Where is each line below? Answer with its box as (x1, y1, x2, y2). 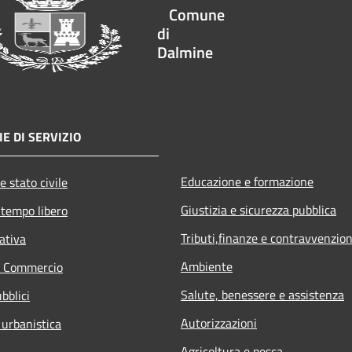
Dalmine (157, 39, 213, 64)
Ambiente (181, 256, 233, 276)
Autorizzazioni (181, 313, 257, 332)
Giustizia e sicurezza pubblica (181, 200, 336, 219)
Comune (169, 2, 225, 27)
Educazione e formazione (181, 171, 313, 191)
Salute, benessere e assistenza (181, 284, 344, 304)
